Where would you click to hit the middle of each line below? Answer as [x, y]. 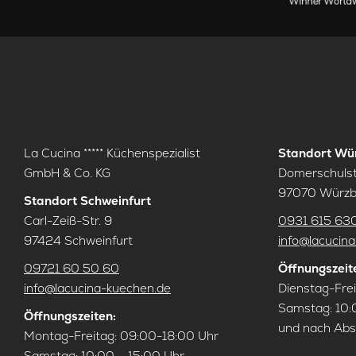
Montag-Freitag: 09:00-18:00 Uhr [121, 336]
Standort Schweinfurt [87, 201]
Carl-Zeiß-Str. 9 [68, 221]
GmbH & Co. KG [67, 173]
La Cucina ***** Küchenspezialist [112, 153]
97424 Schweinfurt [78, 240]
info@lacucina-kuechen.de [97, 288]
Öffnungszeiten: [70, 316]
